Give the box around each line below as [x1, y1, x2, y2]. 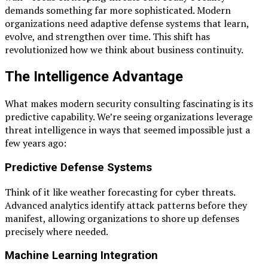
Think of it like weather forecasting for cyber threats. [5, 185, 235, 199]
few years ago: [5, 136, 66, 150]
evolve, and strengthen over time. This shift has [5, 30, 210, 44]
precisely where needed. [5, 224, 108, 238]
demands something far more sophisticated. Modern [5, 4, 231, 17]
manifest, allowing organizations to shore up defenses [5, 211, 239, 225]
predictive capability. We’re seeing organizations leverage [5, 110, 252, 124]
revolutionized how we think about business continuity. [5, 43, 243, 57]
